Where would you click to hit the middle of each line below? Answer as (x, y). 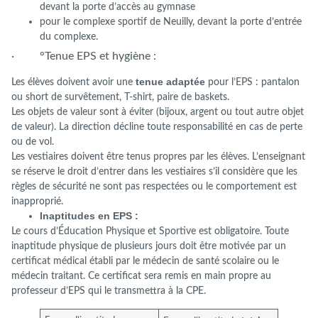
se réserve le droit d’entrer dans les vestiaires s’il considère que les (154, 172)
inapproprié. (37, 202)
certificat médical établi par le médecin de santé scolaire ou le (145, 261)
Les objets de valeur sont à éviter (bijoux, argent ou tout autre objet (158, 112)
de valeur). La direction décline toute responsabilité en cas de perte (157, 127)
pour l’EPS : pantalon (252, 82)
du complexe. (69, 37)
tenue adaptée (170, 82)
